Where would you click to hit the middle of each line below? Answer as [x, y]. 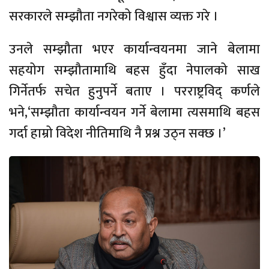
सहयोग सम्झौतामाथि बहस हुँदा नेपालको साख [134, 70]
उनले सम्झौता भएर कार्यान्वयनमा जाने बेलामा [134, 49]
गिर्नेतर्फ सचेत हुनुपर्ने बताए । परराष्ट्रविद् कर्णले [134, 91]
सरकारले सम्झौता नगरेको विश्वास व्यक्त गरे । [114, 16]
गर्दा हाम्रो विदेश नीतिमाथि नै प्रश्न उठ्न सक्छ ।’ [117, 133]
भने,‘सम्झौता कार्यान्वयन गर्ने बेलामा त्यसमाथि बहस [134, 112]
